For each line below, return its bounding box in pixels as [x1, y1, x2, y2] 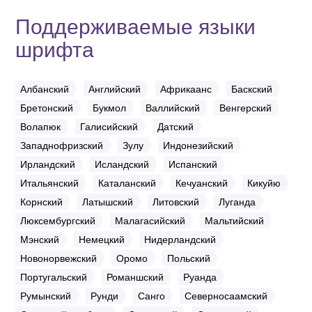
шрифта [15, 33, 94, 64]
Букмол [93, 100, 126, 115]
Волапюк [20, 119, 61, 134]
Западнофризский [20, 138, 103, 153]
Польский [167, 251, 210, 265]
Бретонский [20, 100, 73, 115]
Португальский [20, 270, 87, 284]
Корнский [20, 194, 63, 209]
